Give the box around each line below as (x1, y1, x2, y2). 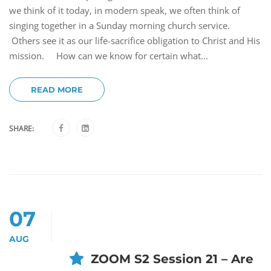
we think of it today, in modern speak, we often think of (9, 4, 240, 17)
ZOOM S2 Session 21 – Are (91, 252, 253, 267)
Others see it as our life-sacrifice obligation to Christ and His (9, 34, 260, 47)
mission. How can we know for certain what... (9, 50, 208, 62)
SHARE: (9, 123, 34, 134)
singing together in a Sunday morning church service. (9, 19, 230, 32)
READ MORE (31, 85, 83, 95)
